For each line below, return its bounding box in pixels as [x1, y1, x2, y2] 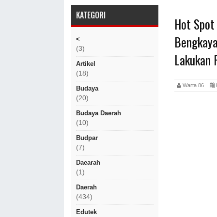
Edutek [76, 208, 97, 216]
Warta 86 [181, 82, 210, 88]
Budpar [76, 134, 98, 141]
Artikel [76, 60, 95, 67]
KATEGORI [76, 9, 106, 21]
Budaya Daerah [76, 109, 121, 117]
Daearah [76, 159, 100, 166]
